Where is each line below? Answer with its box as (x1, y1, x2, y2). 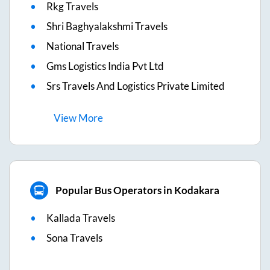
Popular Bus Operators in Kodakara (55, 184, 219, 197)
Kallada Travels (46, 211, 115, 224)
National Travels (46, 39, 119, 52)
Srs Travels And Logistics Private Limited (46, 79, 225, 92)
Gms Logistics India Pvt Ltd (46, 59, 164, 72)
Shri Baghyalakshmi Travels (46, 19, 168, 33)
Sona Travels (46, 231, 102, 244)
